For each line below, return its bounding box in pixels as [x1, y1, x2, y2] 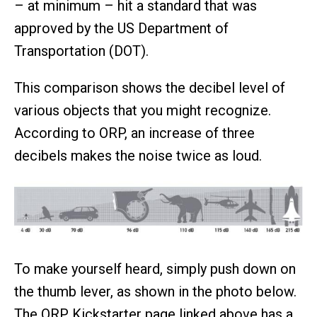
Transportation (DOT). [14, 42, 149, 59]
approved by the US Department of [14, 19, 229, 37]
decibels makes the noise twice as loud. [14, 146, 262, 164]
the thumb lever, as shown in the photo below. [14, 283, 296, 301]
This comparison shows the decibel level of [14, 79, 285, 96]
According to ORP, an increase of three [14, 124, 255, 142]
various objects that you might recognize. [14, 101, 271, 119]
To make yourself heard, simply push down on [14, 260, 296, 278]
